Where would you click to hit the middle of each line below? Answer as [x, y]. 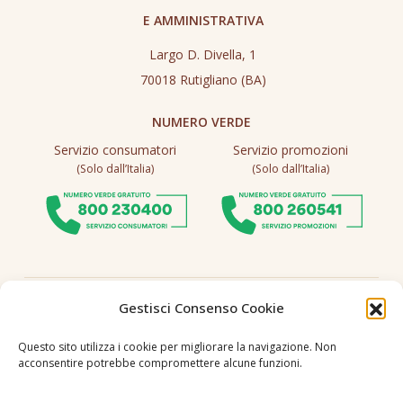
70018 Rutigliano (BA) [203, 80]
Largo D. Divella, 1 [203, 55]
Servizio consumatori [115, 150]
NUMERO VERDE [201, 122]
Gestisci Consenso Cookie [201, 308]
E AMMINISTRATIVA [203, 21]
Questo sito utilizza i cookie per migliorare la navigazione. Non [177, 347]
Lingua [201, 376]
